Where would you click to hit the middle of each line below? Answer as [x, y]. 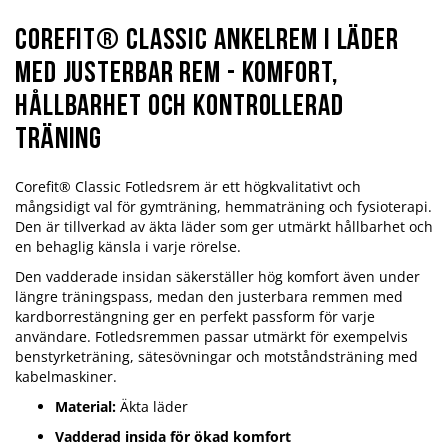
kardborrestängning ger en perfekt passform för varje [195, 317]
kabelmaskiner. [66, 377]
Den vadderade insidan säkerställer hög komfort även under [217, 277]
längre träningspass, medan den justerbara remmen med [209, 297]
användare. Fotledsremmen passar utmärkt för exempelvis [211, 337]
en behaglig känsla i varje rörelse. [128, 247]
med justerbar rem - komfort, [177, 75]
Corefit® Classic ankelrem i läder [207, 42]
